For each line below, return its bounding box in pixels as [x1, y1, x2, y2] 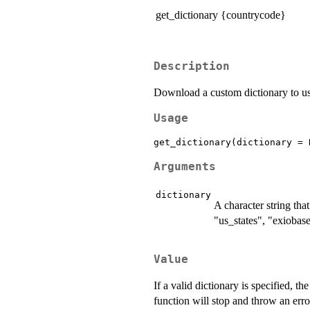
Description [154, 60, 230, 73]
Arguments [154, 160, 216, 173]
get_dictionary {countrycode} [156, 9, 286, 21]
